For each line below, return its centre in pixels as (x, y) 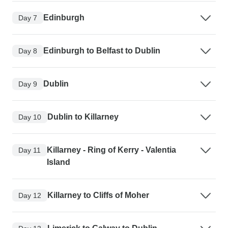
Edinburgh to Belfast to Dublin (102, 51)
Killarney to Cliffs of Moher (98, 195)
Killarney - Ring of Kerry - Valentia (111, 150)
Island (59, 162)
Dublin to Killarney (83, 117)
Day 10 (30, 117)
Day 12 (30, 195)
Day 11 (30, 150)
